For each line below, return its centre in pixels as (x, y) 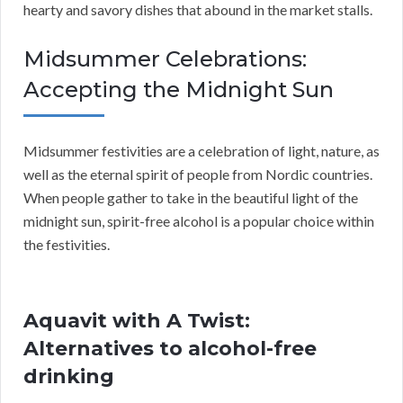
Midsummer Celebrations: (165, 59)
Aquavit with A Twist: (137, 321)
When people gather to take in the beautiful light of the (191, 198)
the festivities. (67, 245)
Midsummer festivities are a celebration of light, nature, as (201, 151)
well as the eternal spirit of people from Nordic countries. (198, 175)
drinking (69, 377)
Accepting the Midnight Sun (179, 90)
